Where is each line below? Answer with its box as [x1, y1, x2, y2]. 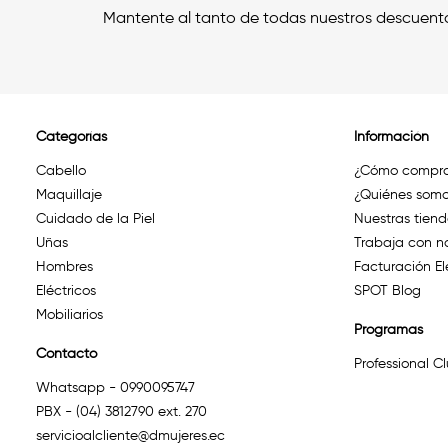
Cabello [36, 162, 86, 180]
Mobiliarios [36, 306, 103, 324]
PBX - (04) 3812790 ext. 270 [36, 403, 207, 421]
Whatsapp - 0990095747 [36, 379, 195, 397]
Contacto [36, 345, 97, 363]
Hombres [36, 258, 93, 276]
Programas [354, 321, 423, 339]
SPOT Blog [354, 282, 421, 300]
